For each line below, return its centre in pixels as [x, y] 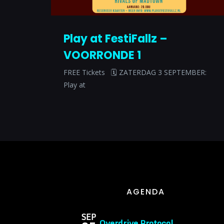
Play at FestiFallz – [115, 39]
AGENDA [146, 192]
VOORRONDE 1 [102, 55]
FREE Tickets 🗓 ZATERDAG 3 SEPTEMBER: [135, 72]
